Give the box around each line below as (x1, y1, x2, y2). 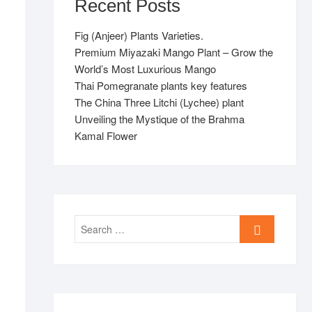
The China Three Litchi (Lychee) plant (75, 95, 244, 109)
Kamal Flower (75, 128, 137, 143)
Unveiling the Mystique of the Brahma (75, 111, 244, 126)
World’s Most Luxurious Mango (75, 61, 216, 76)
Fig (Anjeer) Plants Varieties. (75, 28, 203, 42)
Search (240, 215, 272, 230)
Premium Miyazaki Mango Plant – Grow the (75, 45, 273, 59)
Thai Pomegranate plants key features (75, 78, 247, 93)
